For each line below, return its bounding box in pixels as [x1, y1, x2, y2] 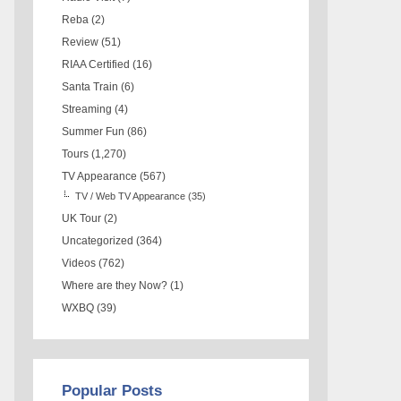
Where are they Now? [62, 278, 168, 292]
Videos [62, 256, 97, 269]
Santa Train [62, 80, 119, 93]
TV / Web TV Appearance [75, 190, 186, 201]
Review [62, 35, 99, 48]
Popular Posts [62, 381, 163, 399]
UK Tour [62, 211, 102, 225]
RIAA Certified [62, 57, 131, 71]
